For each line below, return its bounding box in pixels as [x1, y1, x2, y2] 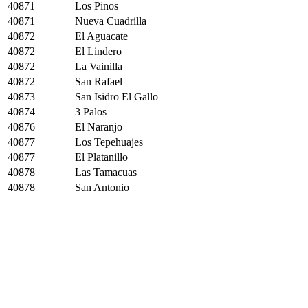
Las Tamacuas [75, 166, 137, 178]
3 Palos [75, 106, 107, 118]
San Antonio [75, 181, 129, 193]
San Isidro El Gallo [75, 91, 158, 102]
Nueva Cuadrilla [75, 15, 146, 27]
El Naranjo [75, 121, 122, 133]
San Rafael [75, 76, 122, 87]
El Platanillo [75, 151, 128, 163]
